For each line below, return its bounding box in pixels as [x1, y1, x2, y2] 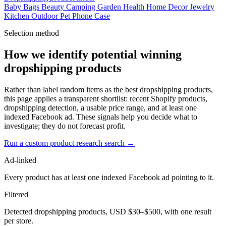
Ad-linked [4, 155, 36, 164]
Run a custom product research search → [4, 138, 135, 147]
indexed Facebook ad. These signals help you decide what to [4, 112, 197, 121]
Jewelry [190, 2, 214, 11]
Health [123, 2, 146, 11]
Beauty [41, 2, 66, 11]
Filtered [4, 190, 28, 199]
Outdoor [31, 11, 60, 20]
